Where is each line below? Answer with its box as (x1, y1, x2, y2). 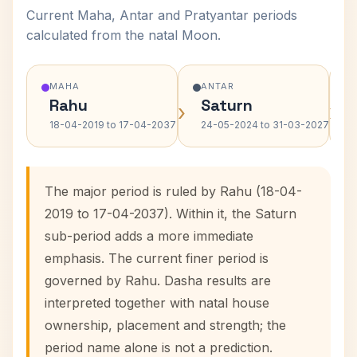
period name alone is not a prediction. (45, 339, 273, 355)
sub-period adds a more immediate (45, 228, 253, 244)
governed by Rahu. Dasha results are (45, 273, 271, 288)
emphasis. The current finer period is (45, 250, 269, 266)
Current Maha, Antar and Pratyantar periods (26, 7, 297, 23)
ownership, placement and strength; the (45, 317, 286, 333)
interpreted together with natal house (45, 295, 269, 311)
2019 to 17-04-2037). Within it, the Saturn (45, 206, 296, 222)
